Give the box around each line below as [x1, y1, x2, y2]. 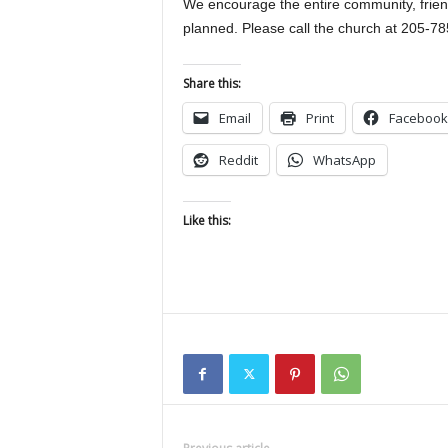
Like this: [182, 212, 231, 229]
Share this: [182, 75, 241, 92]
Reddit [218, 151, 258, 169]
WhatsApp [312, 151, 376, 169]
